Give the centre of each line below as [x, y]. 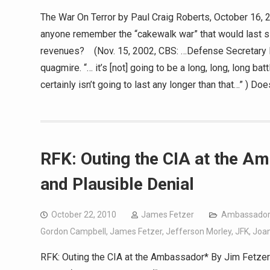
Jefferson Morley [199, 231]
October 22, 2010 [84, 215]
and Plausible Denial [117, 184]
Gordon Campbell [73, 231]
